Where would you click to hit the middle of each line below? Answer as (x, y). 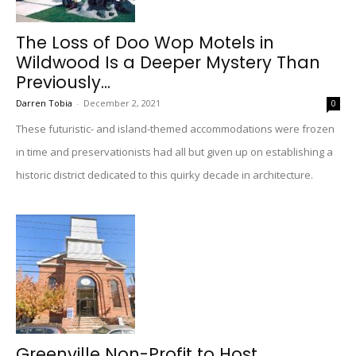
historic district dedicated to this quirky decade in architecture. (164, 175)
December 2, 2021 (122, 103)
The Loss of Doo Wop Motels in (145, 43)
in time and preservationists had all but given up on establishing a (174, 152)
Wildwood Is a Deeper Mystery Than (168, 62)
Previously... (63, 82)
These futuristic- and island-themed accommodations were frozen (175, 129)
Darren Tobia (44, 103)
